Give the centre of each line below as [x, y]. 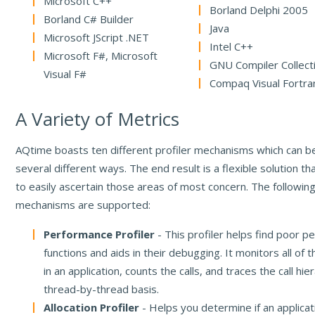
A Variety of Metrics [98, 119]
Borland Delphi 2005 [259, 10]
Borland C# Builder [89, 19]
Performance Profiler [99, 234]
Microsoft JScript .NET [97, 38]
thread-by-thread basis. [102, 289]
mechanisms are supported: [83, 205]
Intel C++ [232, 47]
